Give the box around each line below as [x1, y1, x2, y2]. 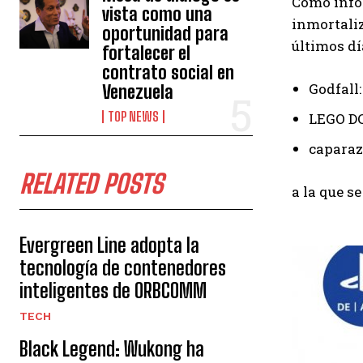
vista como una [102, 3, 213, 25]
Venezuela [102, 81, 174, 103]
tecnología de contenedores [19, 256, 226, 280]
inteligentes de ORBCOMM [19, 279, 207, 302]
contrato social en [102, 62, 235, 83]
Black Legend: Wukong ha [19, 337, 204, 361]
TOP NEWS [108, 109, 160, 124]
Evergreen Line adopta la [19, 233, 199, 257]
